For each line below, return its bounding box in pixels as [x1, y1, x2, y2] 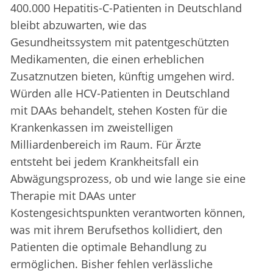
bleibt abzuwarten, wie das [10, 18, 147, 33]
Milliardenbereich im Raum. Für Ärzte [10, 137, 201, 152]
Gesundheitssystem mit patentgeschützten [10, 35, 229, 50]
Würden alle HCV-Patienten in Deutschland [10, 86, 230, 101]
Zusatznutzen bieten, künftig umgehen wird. [10, 69, 235, 84]
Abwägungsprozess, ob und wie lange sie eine [10, 171, 246, 186]
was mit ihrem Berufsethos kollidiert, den [10, 222, 222, 238]
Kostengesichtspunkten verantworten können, [10, 205, 245, 221]
